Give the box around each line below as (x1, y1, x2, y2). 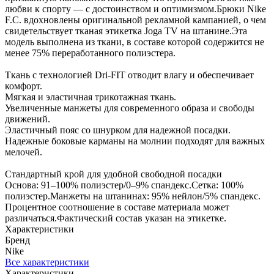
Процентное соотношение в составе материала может (5, 201, 229, 212)
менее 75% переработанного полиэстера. (5, 47, 176, 58)
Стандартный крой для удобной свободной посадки (5, 168, 222, 179)
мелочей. (5, 146, 42, 157)
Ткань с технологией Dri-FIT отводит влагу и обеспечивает (5, 69, 254, 80)
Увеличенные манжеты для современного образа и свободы (5, 102, 254, 113)
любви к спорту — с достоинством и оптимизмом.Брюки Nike (5, 3, 266, 14)
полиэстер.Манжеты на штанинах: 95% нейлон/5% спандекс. (5, 190, 261, 201)
